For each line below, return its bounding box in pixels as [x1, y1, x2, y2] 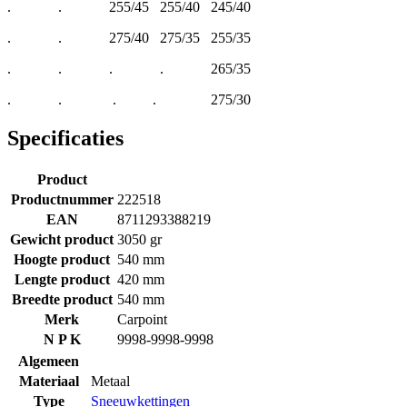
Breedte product [11, 291, 113, 307]
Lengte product [14, 271, 110, 287]
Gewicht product [10, 231, 114, 247]
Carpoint [117, 311, 167, 327]
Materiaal [18, 372, 79, 389]
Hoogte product [14, 251, 110, 267]
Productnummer [10, 191, 114, 207]
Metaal [91, 372, 130, 389]
